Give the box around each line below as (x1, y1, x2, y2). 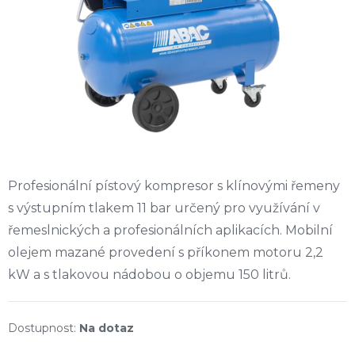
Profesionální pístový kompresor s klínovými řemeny (8, 178, 340, 194)
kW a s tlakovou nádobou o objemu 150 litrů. (8, 267, 291, 283)
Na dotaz (79, 321, 134, 336)
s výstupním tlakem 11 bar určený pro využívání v (8, 200, 320, 216)
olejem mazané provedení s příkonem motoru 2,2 (8, 245, 323, 261)
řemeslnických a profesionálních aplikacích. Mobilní (8, 223, 333, 239)
